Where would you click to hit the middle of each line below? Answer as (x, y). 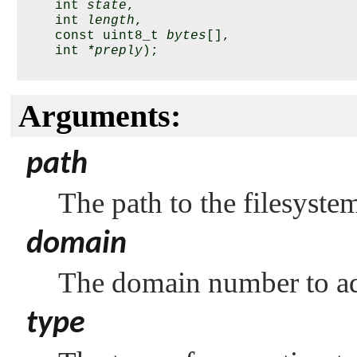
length (111, 21)
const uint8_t (95, 36)
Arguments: (100, 116)
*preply (115, 51)
